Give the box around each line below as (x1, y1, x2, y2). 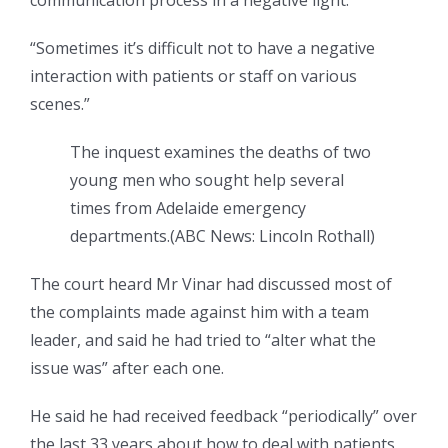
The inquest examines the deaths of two (70, 140, 371, 163)
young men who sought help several (70, 168, 344, 191)
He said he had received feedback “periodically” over (30, 404, 417, 427)
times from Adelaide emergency (70, 196, 306, 219)
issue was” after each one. (30, 356, 228, 379)
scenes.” (30, 92, 90, 115)
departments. (70, 224, 170, 247)
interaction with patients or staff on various (30, 64, 357, 87)
